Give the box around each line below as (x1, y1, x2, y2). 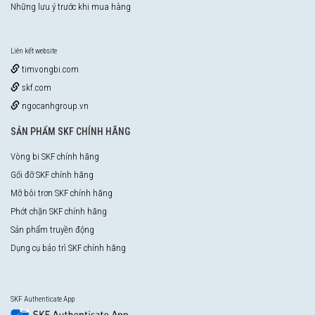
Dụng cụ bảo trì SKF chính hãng (11, 242, 126, 253)
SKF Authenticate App (11, 294, 75, 304)
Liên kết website (11, 46, 57, 56)
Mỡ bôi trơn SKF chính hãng (11, 187, 112, 198)
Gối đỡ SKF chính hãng (11, 169, 94, 180)
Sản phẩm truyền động (11, 224, 94, 235)
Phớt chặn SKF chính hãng (11, 205, 107, 217)
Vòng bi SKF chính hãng (11, 150, 99, 162)
